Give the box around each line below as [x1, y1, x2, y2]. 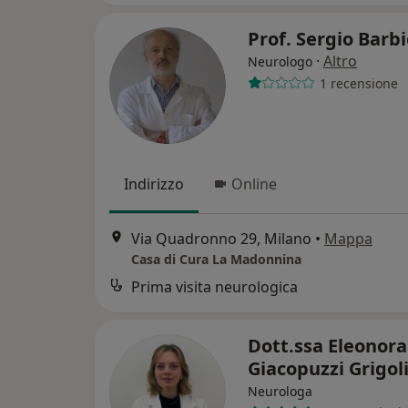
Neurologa [248, 382, 312, 400]
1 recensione [319, 74, 398, 92]
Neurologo [248, 53, 312, 71]
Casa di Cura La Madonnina [131, 250, 301, 268]
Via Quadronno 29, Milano [131, 228, 311, 249]
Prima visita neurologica [131, 276, 298, 297]
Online [231, 174, 277, 195]
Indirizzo [124, 174, 184, 195]
